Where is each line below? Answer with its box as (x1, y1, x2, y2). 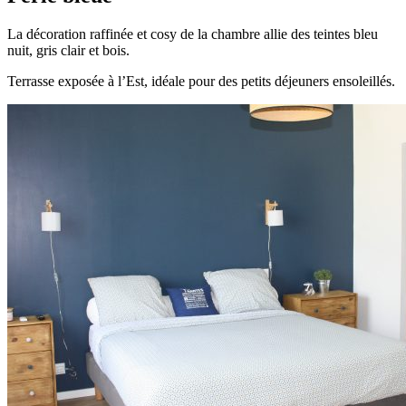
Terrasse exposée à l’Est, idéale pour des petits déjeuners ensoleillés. (7, 72, 395, 89)
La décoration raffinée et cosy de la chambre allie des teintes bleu (7, 25, 378, 42)
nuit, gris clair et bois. (7, 42, 130, 58)
